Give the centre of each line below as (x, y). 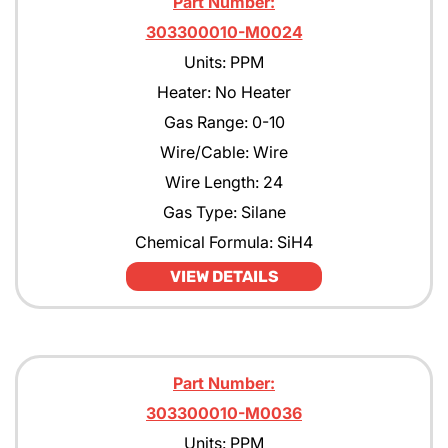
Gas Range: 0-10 (224, 122)
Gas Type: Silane (224, 212)
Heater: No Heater (224, 92)
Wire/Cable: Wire (224, 152)
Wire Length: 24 (224, 182)
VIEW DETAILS (224, 276)
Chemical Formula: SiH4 (224, 242)
